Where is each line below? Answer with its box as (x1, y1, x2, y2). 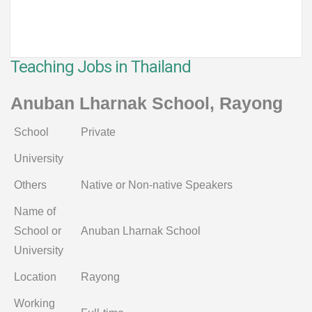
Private (81, 126, 116, 138)
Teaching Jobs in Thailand (10, 57, 191, 77)
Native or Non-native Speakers (81, 179, 233, 191)
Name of (14, 205, 56, 217)
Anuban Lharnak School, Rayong (10, 93, 283, 113)
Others (14, 179, 47, 191)
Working (14, 297, 55, 309)
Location (14, 271, 56, 283)
